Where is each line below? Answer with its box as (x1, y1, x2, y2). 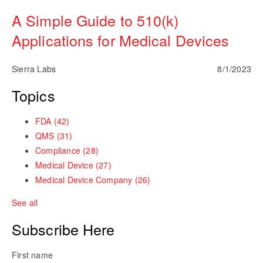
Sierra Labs (12, 63, 56, 75)
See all (12, 197, 38, 208)
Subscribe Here (12, 218, 115, 240)
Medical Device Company (35, 174, 135, 186)
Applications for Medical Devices (12, 29, 230, 50)
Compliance (35, 144, 83, 156)
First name (12, 249, 53, 261)
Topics (12, 85, 55, 106)
